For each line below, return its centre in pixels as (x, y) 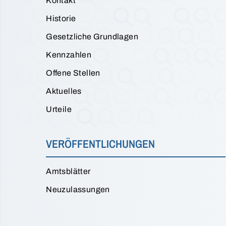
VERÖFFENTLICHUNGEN (101, 144)
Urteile (59, 109)
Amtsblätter (68, 171)
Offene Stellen (73, 73)
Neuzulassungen (78, 189)
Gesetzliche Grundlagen (92, 36)
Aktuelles (64, 91)
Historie (61, 18)
